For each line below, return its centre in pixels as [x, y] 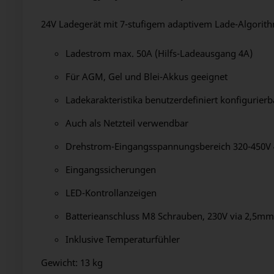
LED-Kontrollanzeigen [111, 192]
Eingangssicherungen [111, 169]
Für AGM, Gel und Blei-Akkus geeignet [146, 76]
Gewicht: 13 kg [72, 262]
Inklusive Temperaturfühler [123, 239]
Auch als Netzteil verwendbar [127, 123]
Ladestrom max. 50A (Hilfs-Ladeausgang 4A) [159, 53]
